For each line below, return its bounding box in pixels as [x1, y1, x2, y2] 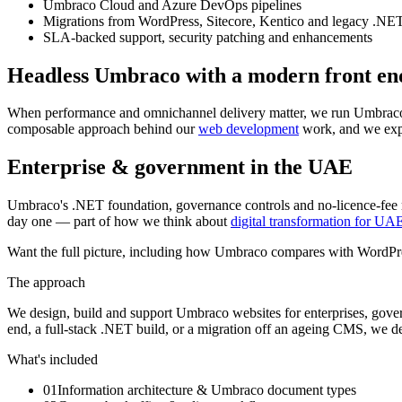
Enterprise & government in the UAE [7, 155, 353, 179]
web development [198, 121, 299, 137]
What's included [7, 352, 98, 368]
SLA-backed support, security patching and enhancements [43, 29, 372, 45]
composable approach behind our [7, 121, 198, 137]
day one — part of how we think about [7, 214, 231, 230]
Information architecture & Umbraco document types [57, 382, 356, 398]
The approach [7, 275, 85, 291]
